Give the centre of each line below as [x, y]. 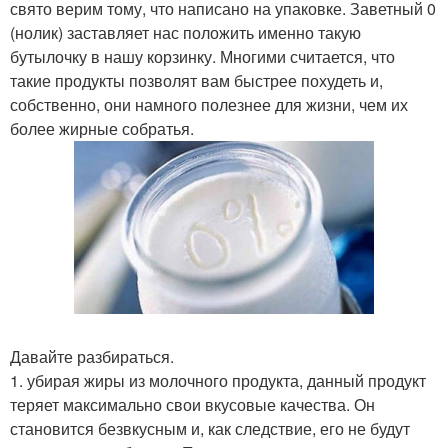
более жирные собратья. [102, 128]
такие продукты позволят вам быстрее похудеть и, [196, 80]
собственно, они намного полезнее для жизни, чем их [209, 104]
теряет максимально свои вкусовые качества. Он [192, 404]
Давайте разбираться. [92, 356]
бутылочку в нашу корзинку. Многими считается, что [202, 56]
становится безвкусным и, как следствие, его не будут [210, 428]
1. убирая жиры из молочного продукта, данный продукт [218, 380]
